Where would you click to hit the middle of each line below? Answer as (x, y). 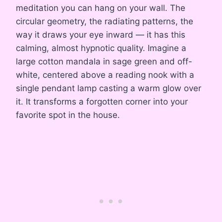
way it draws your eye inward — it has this (101, 35)
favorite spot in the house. (68, 115)
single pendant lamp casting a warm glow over (109, 88)
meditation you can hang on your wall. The (101, 8)
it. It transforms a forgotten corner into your (102, 102)
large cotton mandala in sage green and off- (104, 62)
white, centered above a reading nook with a (105, 75)
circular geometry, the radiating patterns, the (105, 22)
